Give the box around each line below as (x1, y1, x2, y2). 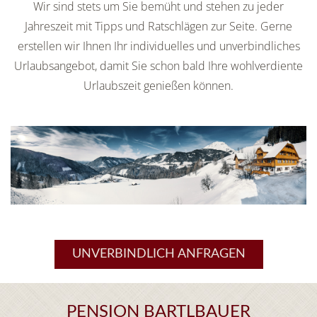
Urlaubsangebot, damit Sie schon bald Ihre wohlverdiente (14, 58, 303, 74)
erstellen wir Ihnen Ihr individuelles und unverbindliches (17, 38, 300, 54)
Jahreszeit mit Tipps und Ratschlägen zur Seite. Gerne (25, 18, 292, 35)
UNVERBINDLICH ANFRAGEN (71, 248, 246, 261)
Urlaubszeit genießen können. (83, 78, 234, 94)
